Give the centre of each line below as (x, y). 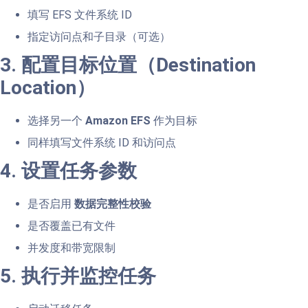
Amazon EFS (118, 120)
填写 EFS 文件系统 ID (80, 14)
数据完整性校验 (113, 203)
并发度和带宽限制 (71, 247)
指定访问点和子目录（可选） (99, 36)
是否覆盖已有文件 (71, 225)
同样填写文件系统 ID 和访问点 (102, 142)
